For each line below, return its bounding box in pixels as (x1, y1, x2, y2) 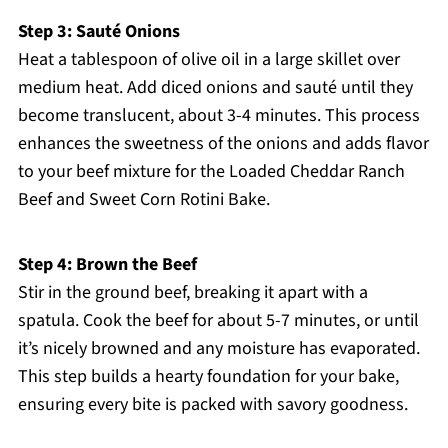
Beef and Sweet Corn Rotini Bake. (17, 187, 270, 213)
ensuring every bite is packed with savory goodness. (17, 392, 408, 418)
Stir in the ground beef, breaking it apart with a (17, 280, 368, 306)
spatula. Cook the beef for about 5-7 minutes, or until (17, 308, 419, 334)
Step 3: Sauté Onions (17, 19, 180, 45)
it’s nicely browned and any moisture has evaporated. (17, 336, 420, 362)
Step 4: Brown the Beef (17, 252, 197, 278)
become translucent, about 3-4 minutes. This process (17, 103, 420, 129)
